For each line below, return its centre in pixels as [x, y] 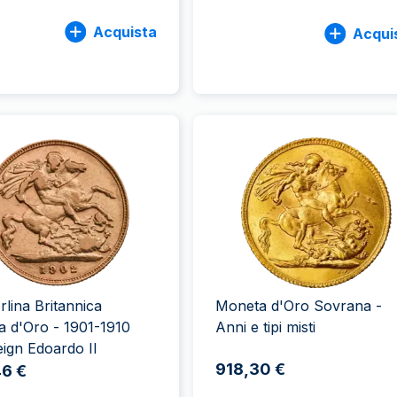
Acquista [125, 31]
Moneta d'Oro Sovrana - [298, 306]
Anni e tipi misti [265, 327]
